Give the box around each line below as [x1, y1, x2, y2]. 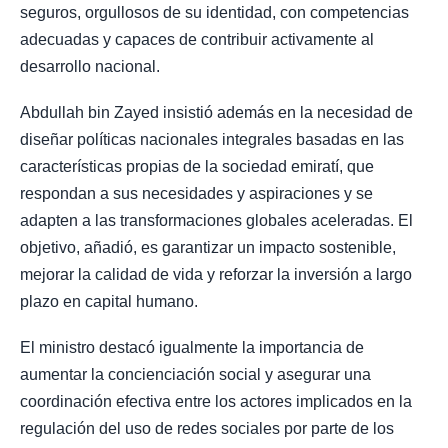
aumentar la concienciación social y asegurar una [20, 366, 371, 384]
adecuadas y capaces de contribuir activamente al [20, 30, 374, 48]
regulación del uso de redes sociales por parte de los [20, 420, 394, 438]
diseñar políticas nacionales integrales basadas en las [20, 131, 404, 149]
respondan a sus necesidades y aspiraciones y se [20, 185, 373, 203]
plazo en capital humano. [20, 293, 198, 311]
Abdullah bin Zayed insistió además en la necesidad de [20, 104, 413, 122]
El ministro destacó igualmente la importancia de [20, 339, 364, 357]
